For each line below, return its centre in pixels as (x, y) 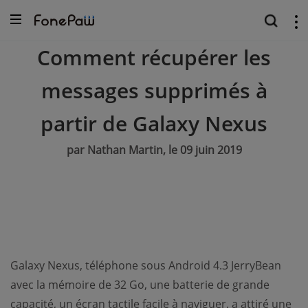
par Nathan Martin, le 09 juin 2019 (154, 150)
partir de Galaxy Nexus (154, 123)
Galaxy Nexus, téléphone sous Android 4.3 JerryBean (146, 265)
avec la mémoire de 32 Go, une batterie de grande (140, 285)
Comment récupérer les (154, 57)
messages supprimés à (154, 90)
